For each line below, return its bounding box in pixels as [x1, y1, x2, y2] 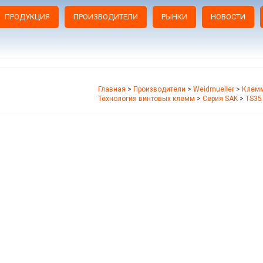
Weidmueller [193, 85, 234, 93]
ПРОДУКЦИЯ [4, 12, 50, 21]
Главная [98, 85, 126, 93]
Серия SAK [203, 94, 238, 103]
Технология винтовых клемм [98, 94, 195, 103]
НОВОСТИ [210, 12, 245, 21]
